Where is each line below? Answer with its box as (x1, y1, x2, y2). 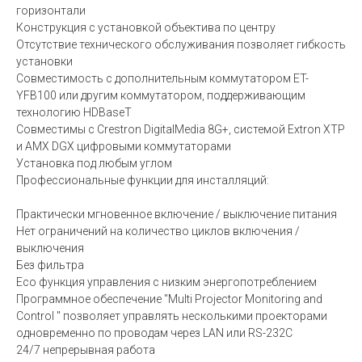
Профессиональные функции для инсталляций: (16, 173, 269, 187)
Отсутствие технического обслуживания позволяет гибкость (16, 37, 346, 51)
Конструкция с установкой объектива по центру (16, 20, 276, 34)
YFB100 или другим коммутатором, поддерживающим (16, 88, 305, 102)
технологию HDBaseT (16, 105, 132, 119)
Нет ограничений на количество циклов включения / (16, 224, 300, 238)
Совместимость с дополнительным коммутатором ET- (16, 71, 309, 85)
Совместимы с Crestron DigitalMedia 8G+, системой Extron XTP (16, 122, 345, 136)
